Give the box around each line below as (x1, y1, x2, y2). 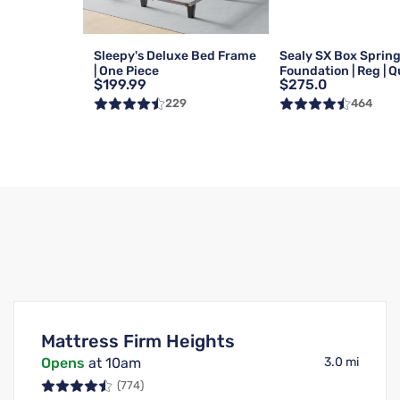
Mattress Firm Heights (40, 330, 235, 353)
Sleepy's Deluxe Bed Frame (93, 47, 256, 63)
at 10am (84, 354, 141, 372)
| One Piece (93, 62, 159, 79)
